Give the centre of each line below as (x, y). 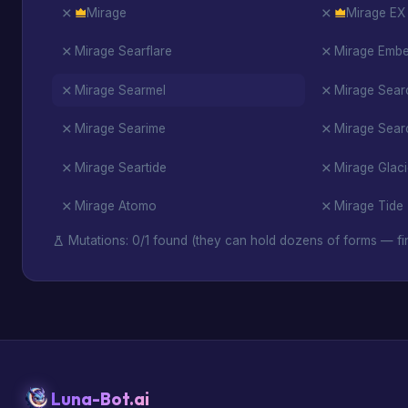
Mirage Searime (120, 129)
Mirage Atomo (116, 206)
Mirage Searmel (120, 90)
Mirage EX (375, 12)
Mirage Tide (368, 206)
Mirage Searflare (123, 51)
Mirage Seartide (121, 167)
